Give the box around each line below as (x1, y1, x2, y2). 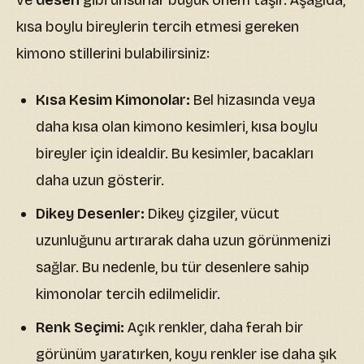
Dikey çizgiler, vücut (145, 205, 279, 223)
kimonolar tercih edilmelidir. (36, 285, 220, 304)
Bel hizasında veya (190, 91, 315, 110)
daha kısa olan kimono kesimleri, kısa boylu (36, 118, 318, 136)
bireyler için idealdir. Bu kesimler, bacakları (36, 145, 314, 163)
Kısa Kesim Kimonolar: (36, 91, 190, 110)
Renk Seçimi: (36, 318, 124, 337)
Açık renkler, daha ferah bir (124, 318, 303, 337)
